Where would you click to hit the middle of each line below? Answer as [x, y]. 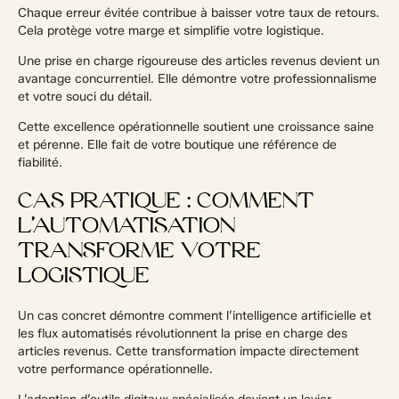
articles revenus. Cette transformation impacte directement [188, 351]
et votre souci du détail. [85, 97]
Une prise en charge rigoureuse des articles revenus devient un [199, 61]
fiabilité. [40, 163]
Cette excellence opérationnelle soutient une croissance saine [196, 127]
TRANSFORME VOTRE [139, 252]
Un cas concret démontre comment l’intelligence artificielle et [195, 315]
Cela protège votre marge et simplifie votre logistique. [171, 31]
